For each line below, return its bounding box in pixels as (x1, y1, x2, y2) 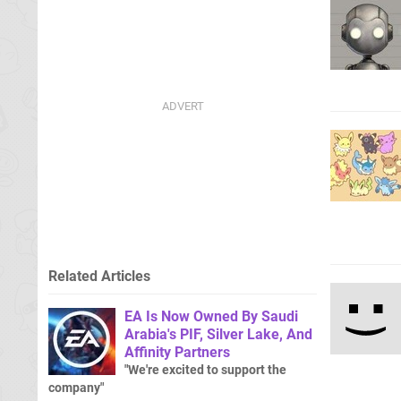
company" (48, 380, 104, 396)
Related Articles (48, 267, 150, 285)
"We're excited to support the (124, 362, 286, 378)
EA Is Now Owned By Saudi (124, 307, 298, 325)
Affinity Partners (124, 343, 230, 361)
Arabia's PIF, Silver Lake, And (124, 325, 312, 343)
